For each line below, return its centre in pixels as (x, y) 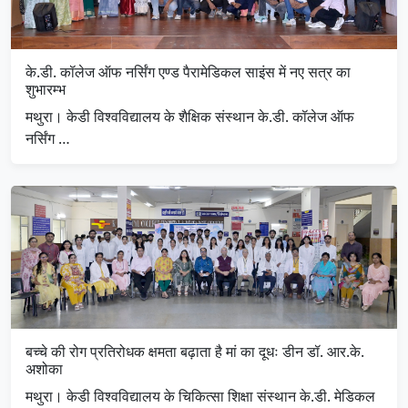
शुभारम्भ (46, 90)
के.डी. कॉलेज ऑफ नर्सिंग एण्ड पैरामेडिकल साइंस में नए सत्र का (188, 72)
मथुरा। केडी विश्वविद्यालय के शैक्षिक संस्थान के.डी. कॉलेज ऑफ (190, 117)
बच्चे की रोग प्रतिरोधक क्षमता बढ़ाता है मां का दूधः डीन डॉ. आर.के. (195, 352)
